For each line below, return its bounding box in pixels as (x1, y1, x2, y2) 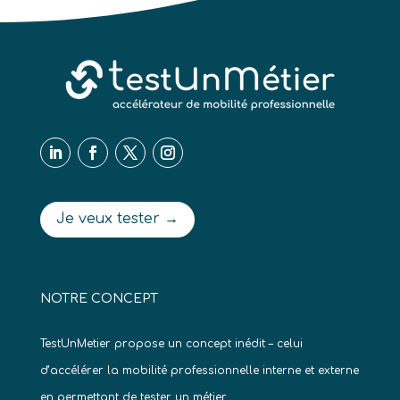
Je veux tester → (55, 211, 179, 228)
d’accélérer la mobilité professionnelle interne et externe (39, 364, 359, 378)
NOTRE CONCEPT (39, 292, 158, 306)
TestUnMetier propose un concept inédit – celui (39, 337, 303, 351)
